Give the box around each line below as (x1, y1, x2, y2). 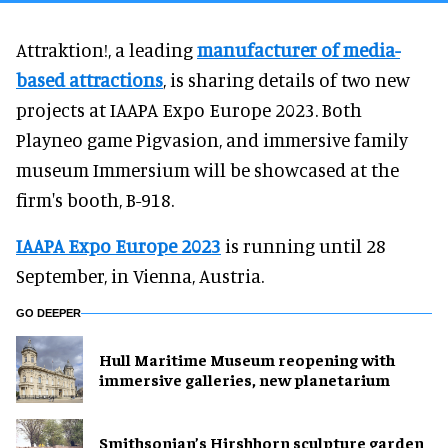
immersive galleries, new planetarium (99, 369, 390, 390)
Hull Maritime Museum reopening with (99, 349, 395, 370)
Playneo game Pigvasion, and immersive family (16, 127, 408, 151)
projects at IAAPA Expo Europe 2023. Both (16, 97, 362, 121)
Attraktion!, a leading (16, 37, 197, 61)
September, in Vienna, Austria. (16, 263, 264, 287)
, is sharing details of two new (163, 67, 410, 91)
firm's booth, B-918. (16, 187, 174, 211)
